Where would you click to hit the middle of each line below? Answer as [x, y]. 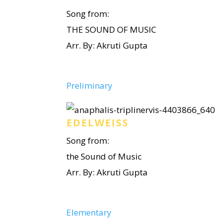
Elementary [89, 212]
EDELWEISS [98, 123]
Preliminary [90, 85]
